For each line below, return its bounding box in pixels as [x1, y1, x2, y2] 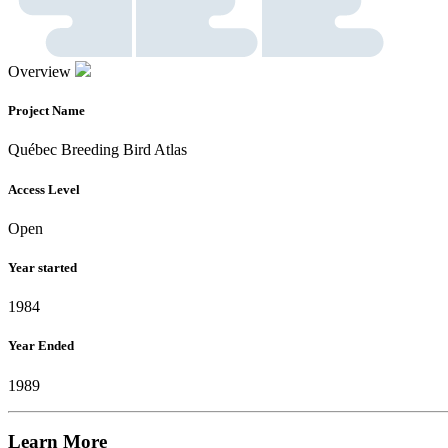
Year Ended [8, 338, 74, 354]
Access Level [8, 181, 80, 197]
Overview [8, 63, 71, 81]
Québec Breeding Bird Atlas [8, 141, 187, 159]
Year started [8, 260, 77, 275]
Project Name [8, 103, 85, 119]
